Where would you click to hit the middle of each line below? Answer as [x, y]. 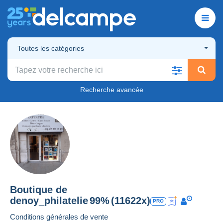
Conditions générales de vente [59, 217]
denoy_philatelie [49, 200]
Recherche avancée [111, 89]
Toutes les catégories [51, 48]
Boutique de [39, 189]
